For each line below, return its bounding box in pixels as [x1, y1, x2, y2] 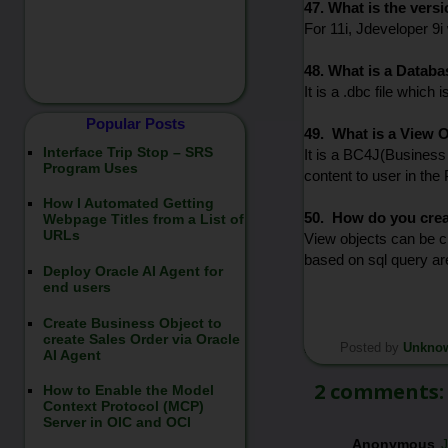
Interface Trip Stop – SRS [42, 143, 213, 160]
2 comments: [314, 377, 444, 405]
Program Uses [42, 159, 138, 176]
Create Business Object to [42, 314, 222, 331]
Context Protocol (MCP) [42, 398, 204, 415]
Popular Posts [85, 115, 185, 132]
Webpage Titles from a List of [42, 211, 244, 228]
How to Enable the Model [42, 382, 214, 399]
